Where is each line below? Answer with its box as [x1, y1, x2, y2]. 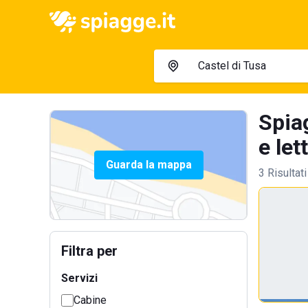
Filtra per [61, 243, 118, 259]
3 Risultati [258, 166, 307, 179]
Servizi [61, 272, 98, 285]
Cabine [74, 294, 107, 307]
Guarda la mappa [105, 158, 192, 171]
